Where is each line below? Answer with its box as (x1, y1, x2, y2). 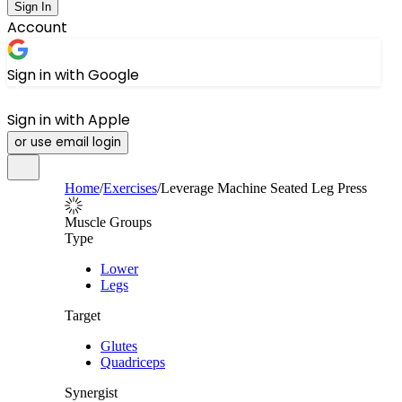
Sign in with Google (7, 65, 139, 85)
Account (7, 17, 67, 38)
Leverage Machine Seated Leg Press (161, 180, 367, 196)
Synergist (65, 385, 118, 400)
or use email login (14, 134, 121, 151)
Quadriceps (100, 354, 165, 370)
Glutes (100, 338, 137, 354)
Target (65, 308, 100, 323)
